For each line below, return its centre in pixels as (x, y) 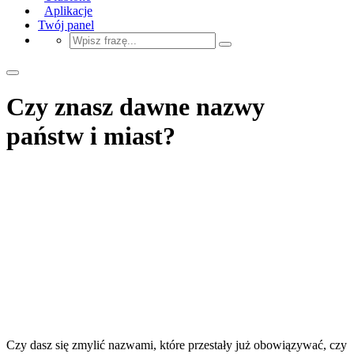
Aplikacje (68, 10)
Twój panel (66, 24)
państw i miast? (91, 136)
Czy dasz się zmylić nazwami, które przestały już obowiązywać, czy (177, 345)
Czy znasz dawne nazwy (136, 107)
